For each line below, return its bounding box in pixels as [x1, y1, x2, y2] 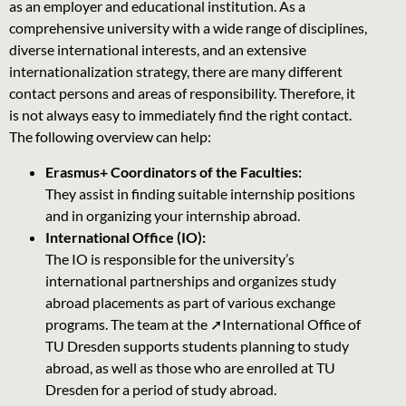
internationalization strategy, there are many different [9, 63, 343, 81]
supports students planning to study [121, 336, 349, 354]
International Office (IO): [45, 227, 206, 246]
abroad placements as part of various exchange [45, 293, 335, 311]
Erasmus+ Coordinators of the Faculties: [45, 162, 302, 180]
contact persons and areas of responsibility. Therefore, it [9, 84, 355, 102]
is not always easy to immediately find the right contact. [9, 106, 352, 124]
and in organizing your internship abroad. [45, 206, 300, 224]
